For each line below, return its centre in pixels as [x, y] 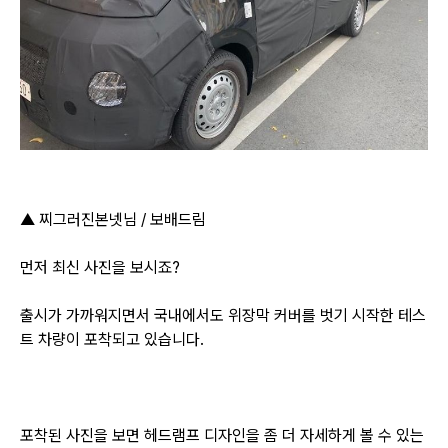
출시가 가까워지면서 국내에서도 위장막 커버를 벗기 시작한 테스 [223, 315]
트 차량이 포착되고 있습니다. [112, 339]
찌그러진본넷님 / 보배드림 [122, 219]
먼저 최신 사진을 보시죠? [100, 267]
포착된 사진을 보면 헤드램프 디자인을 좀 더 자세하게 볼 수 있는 [222, 435]
